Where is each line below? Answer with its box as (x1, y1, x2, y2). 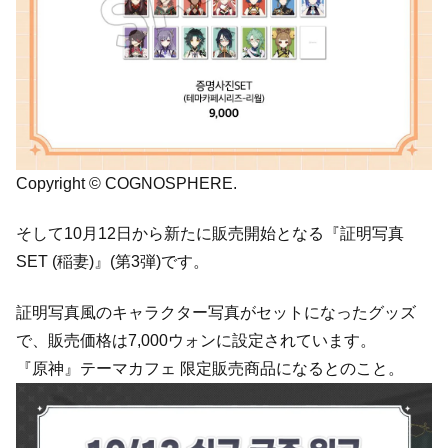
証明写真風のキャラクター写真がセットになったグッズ (16, 303, 416, 321)
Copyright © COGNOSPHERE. (16, 174, 237, 192)
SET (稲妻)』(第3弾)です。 (16, 253, 209, 271)
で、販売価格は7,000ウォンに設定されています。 (16, 331, 376, 349)
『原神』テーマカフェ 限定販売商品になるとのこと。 (16, 359, 404, 377)
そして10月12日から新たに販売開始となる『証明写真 (16, 225, 404, 243)
